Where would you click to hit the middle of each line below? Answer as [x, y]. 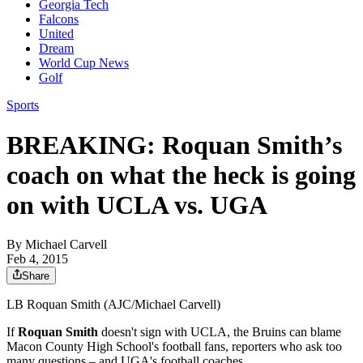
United [56, 34]
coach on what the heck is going [181, 175]
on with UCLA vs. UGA [137, 205]
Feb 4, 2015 [37, 259]
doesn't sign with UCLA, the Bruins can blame [220, 332]
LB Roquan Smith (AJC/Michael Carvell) [113, 305]
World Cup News [84, 63]
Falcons [59, 19]
